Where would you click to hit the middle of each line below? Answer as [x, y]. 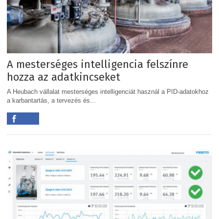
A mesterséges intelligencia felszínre [98, 64]
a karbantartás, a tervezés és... [51, 100]
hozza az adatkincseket [64, 77]
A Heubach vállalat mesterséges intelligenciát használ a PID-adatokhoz [108, 91]
